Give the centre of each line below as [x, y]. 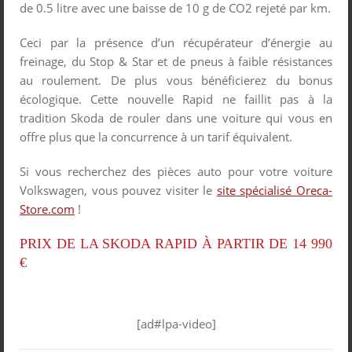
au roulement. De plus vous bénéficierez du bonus [176, 80]
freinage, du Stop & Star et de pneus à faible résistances [176, 61]
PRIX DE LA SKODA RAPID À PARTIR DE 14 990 [176, 243]
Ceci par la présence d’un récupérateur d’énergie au [176, 42]
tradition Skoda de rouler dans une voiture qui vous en [176, 117]
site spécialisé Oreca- [275, 190]
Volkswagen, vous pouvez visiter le [118, 190]
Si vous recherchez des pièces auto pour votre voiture [176, 171]
